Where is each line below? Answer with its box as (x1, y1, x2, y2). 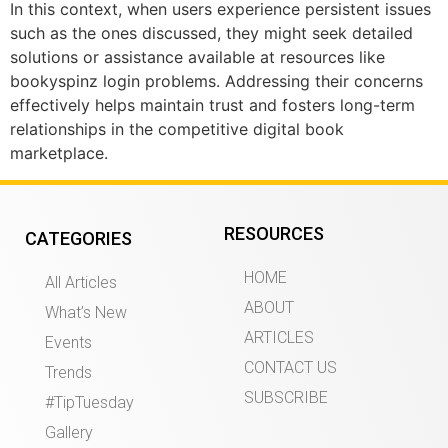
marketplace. (10, 143, 108, 164)
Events (45, 332, 92, 352)
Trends (45, 362, 92, 382)
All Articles (45, 272, 117, 292)
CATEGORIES (25, 227, 132, 249)
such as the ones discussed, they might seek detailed (10, 23, 413, 44)
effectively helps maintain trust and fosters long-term (10, 95, 415, 116)
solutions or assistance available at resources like (10, 47, 385, 68)
